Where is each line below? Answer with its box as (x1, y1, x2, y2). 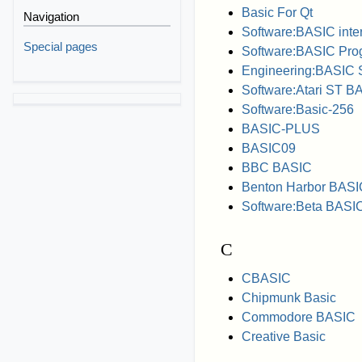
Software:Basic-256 (241, 103, 354, 117)
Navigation (23, 10, 80, 24)
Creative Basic (241, 329, 326, 343)
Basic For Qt (241, 6, 313, 20)
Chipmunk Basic (241, 290, 336, 305)
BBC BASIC (241, 161, 312, 175)
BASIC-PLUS (241, 122, 320, 137)
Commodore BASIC (241, 309, 356, 324)
